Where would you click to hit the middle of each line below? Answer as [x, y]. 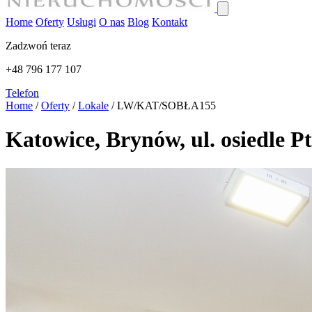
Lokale [93, 106]
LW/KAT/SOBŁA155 [166, 106]
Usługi [81, 22]
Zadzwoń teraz [38, 46]
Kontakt [170, 22]
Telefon [22, 93]
